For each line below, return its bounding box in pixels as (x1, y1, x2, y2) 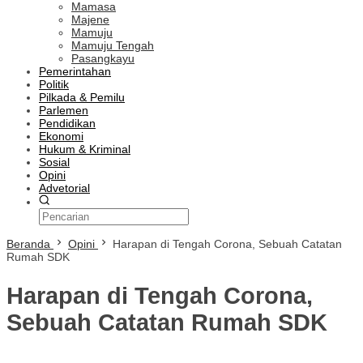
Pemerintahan (39, 65, 111, 78)
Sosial (39, 156, 70, 169)
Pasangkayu (71, 52, 135, 65)
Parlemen (39, 104, 88, 117)
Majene (71, 13, 109, 26)
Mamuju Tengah (71, 39, 154, 52)
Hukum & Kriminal (39, 143, 130, 156)
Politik (39, 78, 69, 91)
